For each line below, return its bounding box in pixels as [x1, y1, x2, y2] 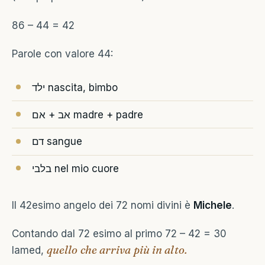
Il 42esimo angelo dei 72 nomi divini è [12, 199, 193, 211]
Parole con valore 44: [12, 48, 113, 60]
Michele [193, 199, 232, 211]
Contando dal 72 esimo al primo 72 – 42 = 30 [12, 228, 227, 240]
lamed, [12, 244, 47, 257]
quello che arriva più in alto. [47, 243, 187, 257]
